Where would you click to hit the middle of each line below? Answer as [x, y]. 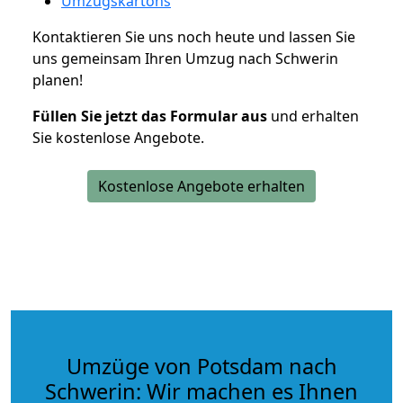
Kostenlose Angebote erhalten [201, 187]
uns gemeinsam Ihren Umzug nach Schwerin [185, 59]
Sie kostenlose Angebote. [118, 138]
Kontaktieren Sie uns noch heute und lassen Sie [194, 37]
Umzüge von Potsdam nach [201, 367]
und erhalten [313, 116]
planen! [58, 81]
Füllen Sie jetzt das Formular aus [150, 116]
